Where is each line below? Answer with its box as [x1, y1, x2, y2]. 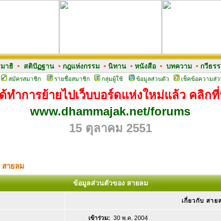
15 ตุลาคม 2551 [69, 121, 152, 135]
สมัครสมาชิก [8, 75, 41, 82]
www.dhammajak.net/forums [30, 105, 190, 118]
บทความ [166, 62, 192, 70]
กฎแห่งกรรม [62, 62, 100, 70]
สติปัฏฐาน [23, 62, 54, 70]
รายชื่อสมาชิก [54, 75, 90, 82]
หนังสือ [134, 62, 156, 70]
